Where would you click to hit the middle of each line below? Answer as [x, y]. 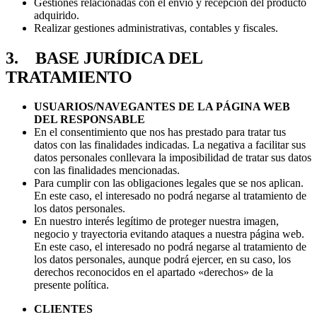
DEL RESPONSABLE [90, 120]
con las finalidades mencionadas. [107, 171]
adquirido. [57, 15]
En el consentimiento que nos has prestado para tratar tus [160, 132]
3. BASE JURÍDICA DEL [104, 58]
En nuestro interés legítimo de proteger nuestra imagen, [156, 221]
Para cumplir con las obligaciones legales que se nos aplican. [169, 183]
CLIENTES [63, 309]
